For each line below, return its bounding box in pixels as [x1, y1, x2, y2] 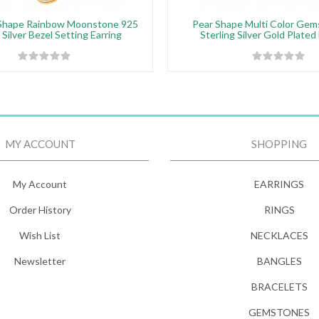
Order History [9, 204, 71, 216]
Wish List [19, 229, 61, 241]
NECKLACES [250, 229, 308, 241]
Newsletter [14, 255, 66, 267]
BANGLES [256, 255, 302, 267]
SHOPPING [251, 137, 307, 150]
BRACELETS [251, 281, 308, 293]
